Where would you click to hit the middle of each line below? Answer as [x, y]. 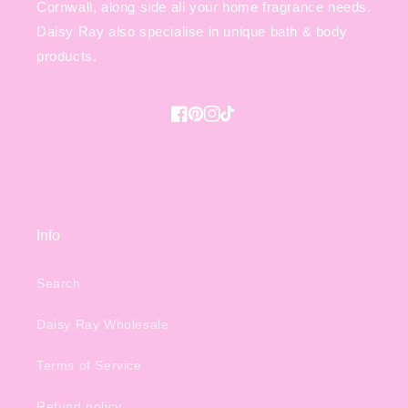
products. [67, 56]
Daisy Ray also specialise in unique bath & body [192, 32]
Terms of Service [89, 366]
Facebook [219, 117]
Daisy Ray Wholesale [103, 325]
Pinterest [232, 117]
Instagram [252, 117]
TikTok [257, 117]
